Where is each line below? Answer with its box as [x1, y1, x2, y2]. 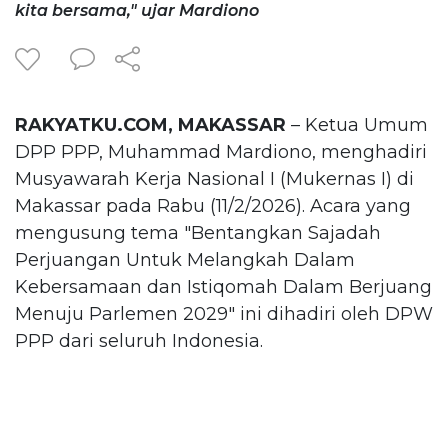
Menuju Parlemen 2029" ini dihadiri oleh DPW [15, 302, 433, 325]
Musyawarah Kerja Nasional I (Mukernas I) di [15, 167, 414, 190]
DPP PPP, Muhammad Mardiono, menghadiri [15, 140, 427, 163]
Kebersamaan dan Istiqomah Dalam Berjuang [15, 275, 432, 298]
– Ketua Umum [286, 113, 428, 136]
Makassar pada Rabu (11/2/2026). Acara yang [15, 194, 411, 217]
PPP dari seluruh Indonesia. [15, 329, 263, 352]
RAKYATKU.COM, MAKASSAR [15, 113, 286, 136]
